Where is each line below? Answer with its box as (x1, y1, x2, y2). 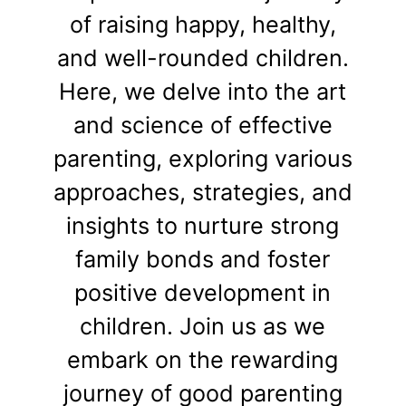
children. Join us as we (80, 312, 326, 340)
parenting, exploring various (53, 144, 353, 172)
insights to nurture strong (66, 211, 340, 239)
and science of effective (72, 111, 333, 139)
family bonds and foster (75, 245, 331, 273)
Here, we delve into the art (59, 77, 347, 105)
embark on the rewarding (67, 345, 339, 373)
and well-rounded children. (56, 43, 349, 72)
